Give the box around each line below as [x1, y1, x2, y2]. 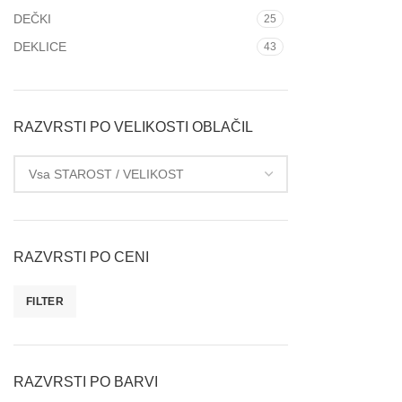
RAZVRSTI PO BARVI [13, 374, 158, 389]
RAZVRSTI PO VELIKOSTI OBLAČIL [13, 119, 253, 135]
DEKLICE [13, 39, 66, 54]
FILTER [26, 295, 64, 308]
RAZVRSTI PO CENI [13, 249, 149, 265]
